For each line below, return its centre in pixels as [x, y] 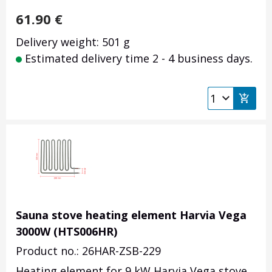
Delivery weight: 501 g [73, 42]
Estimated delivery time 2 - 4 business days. [137, 59]
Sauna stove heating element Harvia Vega [131, 215]
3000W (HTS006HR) [66, 232]
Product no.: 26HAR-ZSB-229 [88, 251]
